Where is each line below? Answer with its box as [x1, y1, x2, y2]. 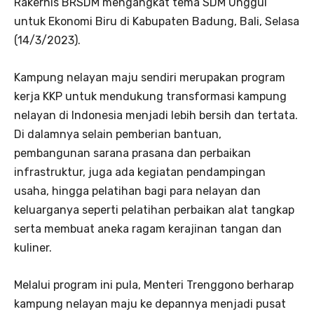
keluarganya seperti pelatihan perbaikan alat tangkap [14, 203, 294, 217]
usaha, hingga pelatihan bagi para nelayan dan [14, 184, 261, 198]
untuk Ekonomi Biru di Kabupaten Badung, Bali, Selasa [14, 15, 299, 29]
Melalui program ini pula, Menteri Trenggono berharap [14, 278, 294, 292]
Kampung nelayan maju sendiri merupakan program [14, 71, 285, 85]
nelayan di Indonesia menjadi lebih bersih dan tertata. [14, 109, 298, 123]
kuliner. [14, 241, 52, 255]
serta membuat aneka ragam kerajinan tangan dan [14, 222, 282, 236]
